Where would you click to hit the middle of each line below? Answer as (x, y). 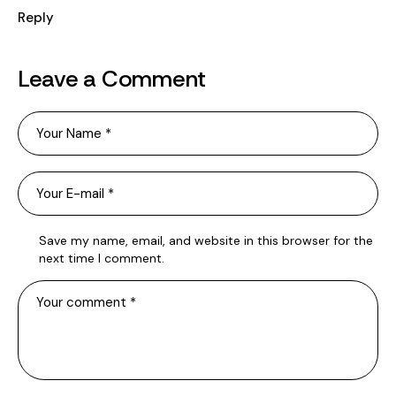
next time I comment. (102, 259)
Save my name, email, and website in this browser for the (206, 241)
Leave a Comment (112, 79)
